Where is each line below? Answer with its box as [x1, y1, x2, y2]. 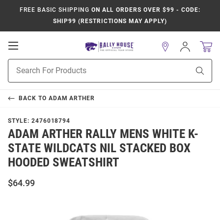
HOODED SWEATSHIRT [8, 155, 119, 169]
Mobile [18, 50, 47, 60]
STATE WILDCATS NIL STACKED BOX [8, 141, 191, 155]
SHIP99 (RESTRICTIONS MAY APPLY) [53, 18, 167, 25]
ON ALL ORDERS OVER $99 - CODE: [89, 6, 200, 13]
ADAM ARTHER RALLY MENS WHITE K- [8, 127, 198, 141]
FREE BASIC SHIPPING [20, 6, 89, 13]
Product [8, 60, 32, 68]
